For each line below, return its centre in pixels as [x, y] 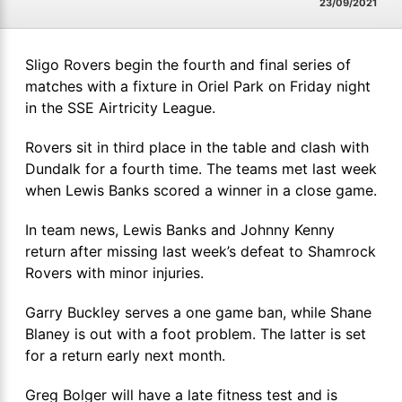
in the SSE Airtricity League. [120, 107]
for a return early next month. [125, 355]
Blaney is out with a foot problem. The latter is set [196, 333]
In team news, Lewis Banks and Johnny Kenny [180, 229]
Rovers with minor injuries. [114, 272]
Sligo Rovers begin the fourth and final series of [188, 64]
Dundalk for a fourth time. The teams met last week [201, 168]
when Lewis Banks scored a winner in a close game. [201, 190]
